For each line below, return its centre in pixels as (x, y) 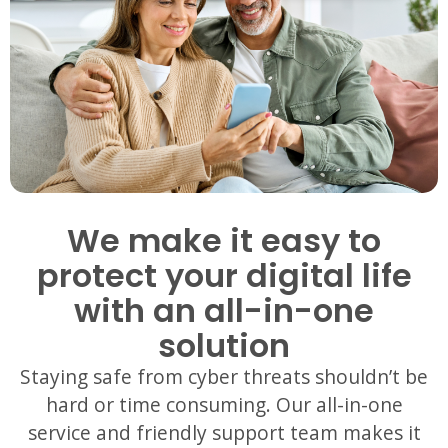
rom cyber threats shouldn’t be (286, 376)
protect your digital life (224, 275)
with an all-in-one (224, 310)
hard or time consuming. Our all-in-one (224, 404)
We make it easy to (224, 240)
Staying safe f (82, 376)
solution (224, 345)
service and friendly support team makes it (224, 432)
